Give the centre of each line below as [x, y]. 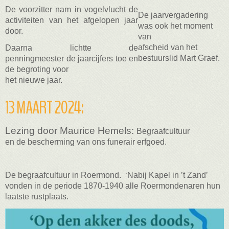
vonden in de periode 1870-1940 [65, 186]
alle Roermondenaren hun [173, 186]
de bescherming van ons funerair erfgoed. [91, 142]
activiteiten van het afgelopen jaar [72, 20]
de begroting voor [37, 70]
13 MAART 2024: [44, 108]
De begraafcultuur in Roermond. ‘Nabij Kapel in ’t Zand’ [106, 175]
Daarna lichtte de [72, 48]
